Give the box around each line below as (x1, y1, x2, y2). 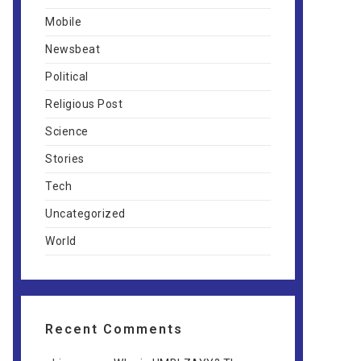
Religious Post (45, 98, 122, 110)
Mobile (45, 15, 81, 28)
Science (45, 125, 89, 138)
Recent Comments (45, 322, 183, 337)
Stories (45, 152, 85, 165)
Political (45, 70, 89, 83)
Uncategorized (45, 207, 126, 220)
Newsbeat (45, 43, 100, 56)
